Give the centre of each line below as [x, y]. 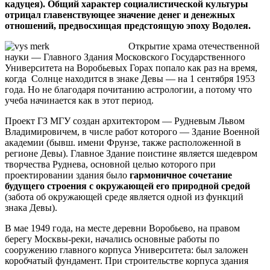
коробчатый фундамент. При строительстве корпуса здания [127, 260]
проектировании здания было [67, 175]
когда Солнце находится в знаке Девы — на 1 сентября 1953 [130, 78]
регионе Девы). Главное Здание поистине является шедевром [131, 153]
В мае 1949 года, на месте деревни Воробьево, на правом [122, 228]
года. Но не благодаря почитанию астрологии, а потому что [128, 89]
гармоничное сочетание [181, 175]
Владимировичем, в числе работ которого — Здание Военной [132, 131]
